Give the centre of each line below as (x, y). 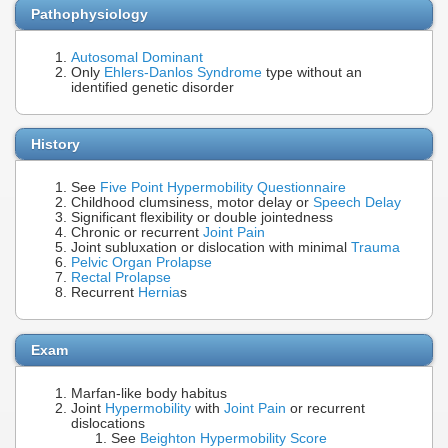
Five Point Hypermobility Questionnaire (223, 188)
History (55, 144)
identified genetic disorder (152, 87)
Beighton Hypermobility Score (233, 438)
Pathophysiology (89, 13)
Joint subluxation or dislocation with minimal (211, 248)
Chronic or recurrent (137, 233)
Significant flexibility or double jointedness (202, 218)
